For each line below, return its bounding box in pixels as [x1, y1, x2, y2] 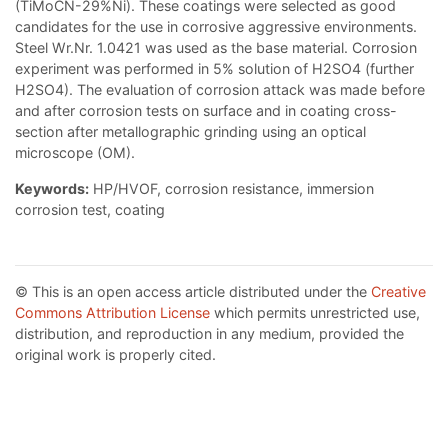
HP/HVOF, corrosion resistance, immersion [89, 180, 374, 198]
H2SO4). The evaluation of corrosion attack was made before [15, 81, 425, 99]
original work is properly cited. [15, 346, 216, 364]
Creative [371, 283, 426, 301]
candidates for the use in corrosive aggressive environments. [15, 18, 417, 36]
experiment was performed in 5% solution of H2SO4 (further [15, 60, 414, 78]
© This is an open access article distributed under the [15, 283, 371, 301]
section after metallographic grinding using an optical [15, 123, 366, 141]
